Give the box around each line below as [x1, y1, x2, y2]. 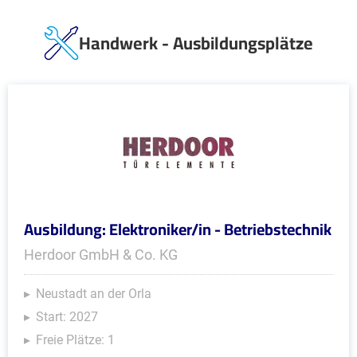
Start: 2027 [36, 309, 98, 324]
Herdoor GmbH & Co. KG [24, 246, 178, 263]
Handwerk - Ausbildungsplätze [79, 26, 313, 60]
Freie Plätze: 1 [36, 332, 115, 347]
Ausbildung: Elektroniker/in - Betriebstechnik [24, 214, 331, 244]
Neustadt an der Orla [36, 286, 151, 301]
